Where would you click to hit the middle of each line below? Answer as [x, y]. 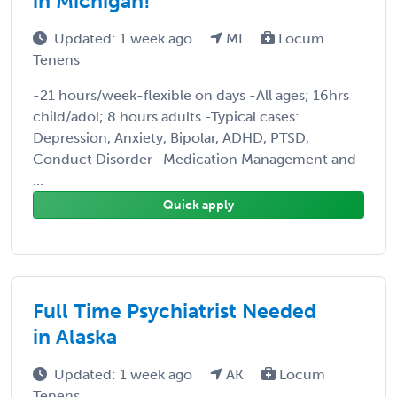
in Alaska [75, 336]
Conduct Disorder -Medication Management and [195, 159]
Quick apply [198, 205]
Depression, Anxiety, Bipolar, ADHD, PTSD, [171, 137]
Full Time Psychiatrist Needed [175, 311]
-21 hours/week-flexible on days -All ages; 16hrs [191, 95]
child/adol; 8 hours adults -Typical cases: [166, 116]
